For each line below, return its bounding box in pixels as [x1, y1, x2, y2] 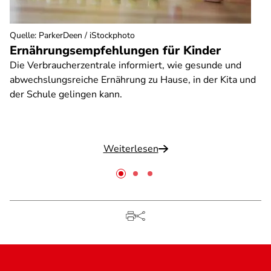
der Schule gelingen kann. [10, 88, 122, 101]
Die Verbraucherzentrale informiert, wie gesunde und [10, 59, 241, 72]
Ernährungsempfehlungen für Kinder [10, 42, 221, 59]
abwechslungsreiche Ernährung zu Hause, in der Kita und [10, 73, 256, 87]
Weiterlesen [103, 142, 158, 155]
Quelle [10, 30, 34, 41]
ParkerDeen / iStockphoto [39, 30, 135, 41]
